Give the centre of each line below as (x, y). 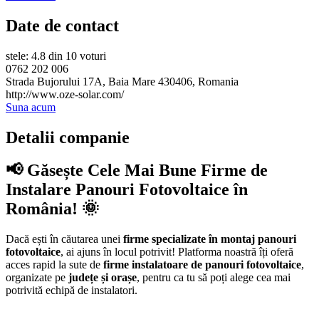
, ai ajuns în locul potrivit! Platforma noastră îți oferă (177, 252)
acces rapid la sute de (54, 265)
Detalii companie (68, 137)
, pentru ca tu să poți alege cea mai (214, 278)
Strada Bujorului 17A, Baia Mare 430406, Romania (122, 81)
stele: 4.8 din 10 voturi (56, 56)
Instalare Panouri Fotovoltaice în (127, 190)
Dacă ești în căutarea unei (64, 239)
